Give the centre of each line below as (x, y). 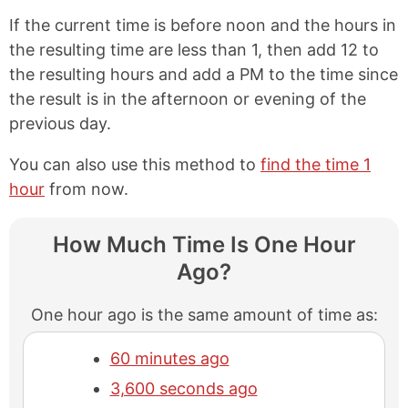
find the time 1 (316, 164)
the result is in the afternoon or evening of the (188, 98)
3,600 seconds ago (184, 388)
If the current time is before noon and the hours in (203, 25)
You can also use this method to (135, 164)
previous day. (60, 123)
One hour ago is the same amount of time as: (204, 314)
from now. (87, 189)
